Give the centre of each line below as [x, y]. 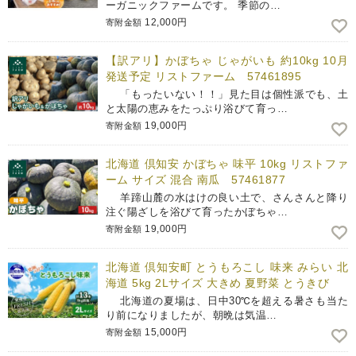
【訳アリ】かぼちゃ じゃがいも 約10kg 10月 [227, 61]
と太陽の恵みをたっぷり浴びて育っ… [197, 109]
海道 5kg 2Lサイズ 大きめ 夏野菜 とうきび [217, 283]
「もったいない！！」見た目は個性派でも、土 [227, 95]
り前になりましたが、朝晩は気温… [192, 315]
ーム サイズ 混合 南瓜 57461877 [196, 180]
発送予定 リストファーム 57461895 [204, 77]
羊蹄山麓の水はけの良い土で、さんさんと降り [227, 198]
